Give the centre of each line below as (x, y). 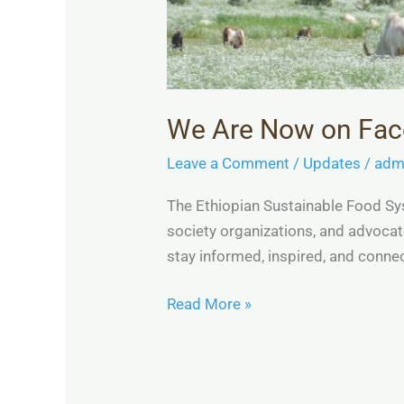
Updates (332, 164)
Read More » (210, 304)
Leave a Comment (229, 164)
